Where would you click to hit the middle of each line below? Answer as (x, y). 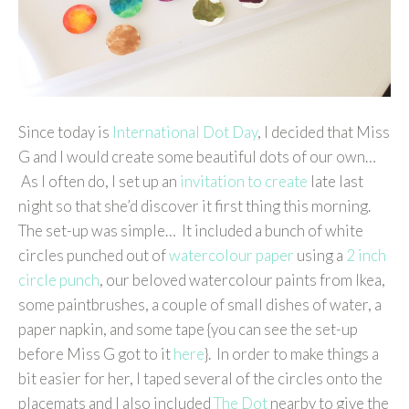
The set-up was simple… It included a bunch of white (191, 231)
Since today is (65, 132)
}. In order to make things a (292, 354)
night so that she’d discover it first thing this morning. (194, 206)
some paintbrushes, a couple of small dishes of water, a (200, 305)
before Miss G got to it (96, 354)
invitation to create (244, 182)
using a (320, 256)
